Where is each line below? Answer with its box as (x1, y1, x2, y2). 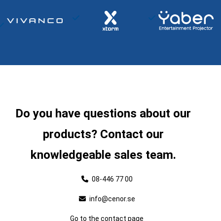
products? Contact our (42, 127, 164, 142)
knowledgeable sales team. (30, 148, 176, 162)
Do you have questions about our (15, 107, 191, 121)
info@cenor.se (87, 195, 135, 203)
